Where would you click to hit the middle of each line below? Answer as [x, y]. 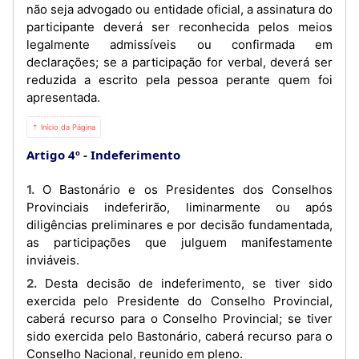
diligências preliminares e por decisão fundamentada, [179, 224]
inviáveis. [53, 260]
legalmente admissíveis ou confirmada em [179, 44]
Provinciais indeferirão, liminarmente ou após [179, 207]
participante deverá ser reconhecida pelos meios [179, 26]
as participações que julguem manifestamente [179, 242]
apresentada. [63, 97]
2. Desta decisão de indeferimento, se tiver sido [32, 283]
